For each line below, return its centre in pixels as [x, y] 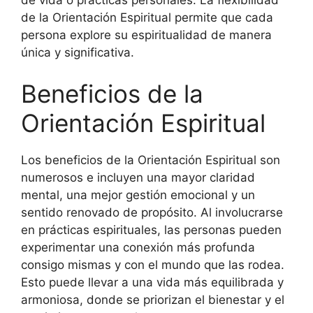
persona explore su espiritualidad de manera [146, 35]
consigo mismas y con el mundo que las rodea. [153, 265]
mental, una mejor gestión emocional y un [138, 195]
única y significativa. [78, 52]
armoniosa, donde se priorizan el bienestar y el [153, 300]
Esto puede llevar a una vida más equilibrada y [152, 282]
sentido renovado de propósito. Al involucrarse [152, 212]
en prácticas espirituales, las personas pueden [151, 230]
